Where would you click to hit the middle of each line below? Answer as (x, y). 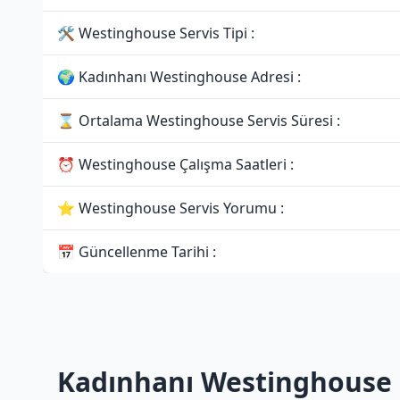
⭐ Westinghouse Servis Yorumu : (171, 208)
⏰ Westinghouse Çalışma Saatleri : (175, 164)
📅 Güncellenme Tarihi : (137, 252)
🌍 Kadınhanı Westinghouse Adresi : (179, 77)
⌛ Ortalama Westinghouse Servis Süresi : (199, 121)
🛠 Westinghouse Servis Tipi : (156, 33)
